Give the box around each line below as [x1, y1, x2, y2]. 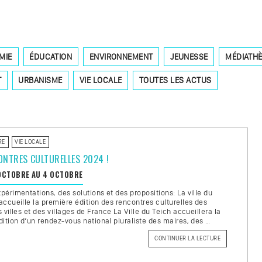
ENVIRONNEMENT [89, 51, 153, 62]
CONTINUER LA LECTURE [154, 235, 221, 242]
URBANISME [18, 75, 63, 86]
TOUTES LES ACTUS [139, 75, 212, 86]
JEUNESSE [170, 51, 208, 62]
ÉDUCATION [29, 51, 73, 62]
